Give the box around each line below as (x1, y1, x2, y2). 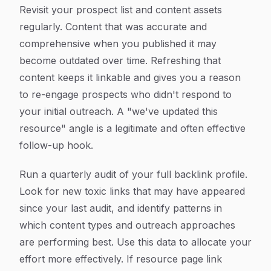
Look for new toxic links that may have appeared (19, 185, 245, 197)
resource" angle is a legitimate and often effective (19, 122, 246, 134)
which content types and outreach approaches (19, 219, 235, 231)
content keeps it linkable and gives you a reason (19, 71, 241, 83)
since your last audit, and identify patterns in (19, 202, 222, 214)
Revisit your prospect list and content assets (19, 4, 222, 16)
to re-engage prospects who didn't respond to (19, 88, 232, 100)
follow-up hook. (19, 139, 93, 151)
